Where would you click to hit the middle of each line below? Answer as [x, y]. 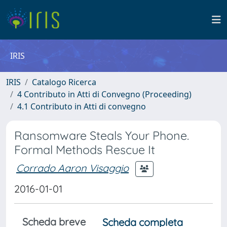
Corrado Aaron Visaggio [72, 168]
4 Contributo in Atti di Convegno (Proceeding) [104, 94]
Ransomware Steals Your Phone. [102, 136]
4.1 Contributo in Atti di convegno [82, 106]
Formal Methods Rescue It [85, 150]
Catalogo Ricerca [64, 82]
